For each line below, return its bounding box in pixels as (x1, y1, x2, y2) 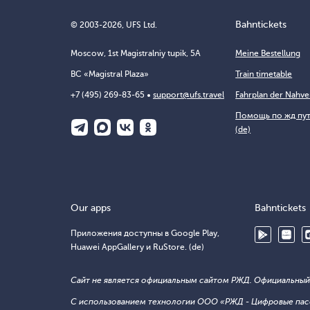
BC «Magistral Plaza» (71, 69, 149, 79)
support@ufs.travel (153, 90, 224, 100)
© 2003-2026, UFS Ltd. (71, 20, 157, 30)
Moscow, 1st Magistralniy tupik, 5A (71, 48, 201, 58)
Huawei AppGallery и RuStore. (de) (71, 242, 204, 252)
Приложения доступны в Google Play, (71, 228, 219, 238)
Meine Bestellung (235, 48, 301, 58)
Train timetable (235, 69, 293, 79)
